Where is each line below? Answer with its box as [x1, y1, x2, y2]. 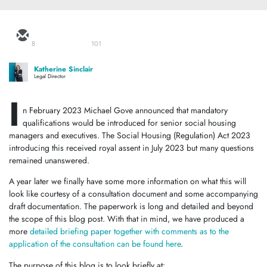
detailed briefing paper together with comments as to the [30, 225, 229, 238]
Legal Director [34, 72, 66, 80]
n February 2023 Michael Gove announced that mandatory [23, 104, 228, 116]
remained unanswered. [9, 154, 89, 166]
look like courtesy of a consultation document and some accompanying [9, 188, 258, 200]
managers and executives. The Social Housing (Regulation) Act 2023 [9, 129, 250, 141]
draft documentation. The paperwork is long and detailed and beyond [9, 200, 253, 213]
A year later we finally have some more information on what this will [9, 175, 246, 188]
